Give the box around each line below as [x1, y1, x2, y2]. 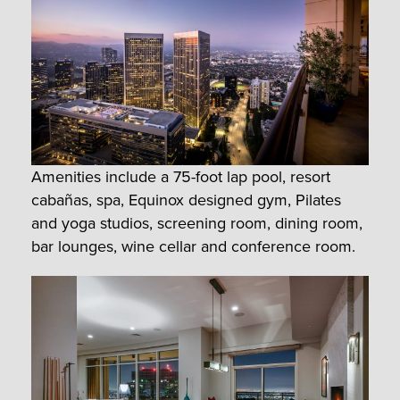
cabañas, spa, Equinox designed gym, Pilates [31, 187, 341, 212]
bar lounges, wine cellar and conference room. [31, 234, 355, 258]
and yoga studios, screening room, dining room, [31, 211, 362, 235]
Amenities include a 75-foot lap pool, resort [31, 164, 330, 188]
